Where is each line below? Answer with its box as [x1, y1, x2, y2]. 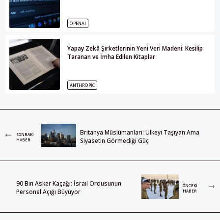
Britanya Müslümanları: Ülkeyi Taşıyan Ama [80, 128, 199, 137]
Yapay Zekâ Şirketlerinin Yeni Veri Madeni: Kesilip [67, 44, 203, 53]
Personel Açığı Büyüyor [16, 188, 81, 196]
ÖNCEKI [183, 183, 197, 189]
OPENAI [69, 20, 86, 27]
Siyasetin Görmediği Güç [80, 136, 149, 145]
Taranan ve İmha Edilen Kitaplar [67, 53, 155, 61]
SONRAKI [16, 131, 33, 137]
